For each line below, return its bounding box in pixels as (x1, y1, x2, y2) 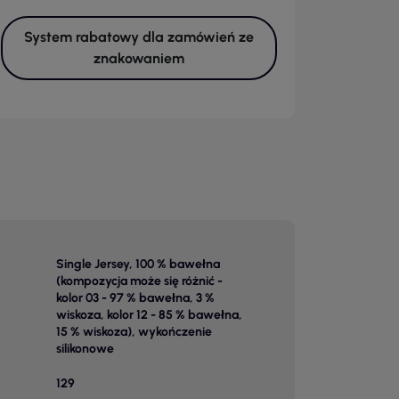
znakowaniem (93, 50, 184, 67)
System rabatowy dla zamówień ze (23, 28, 254, 45)
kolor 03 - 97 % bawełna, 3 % (55, 290, 215, 305)
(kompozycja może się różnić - (55, 273, 223, 289)
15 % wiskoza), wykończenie (55, 324, 212, 339)
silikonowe (55, 341, 114, 356)
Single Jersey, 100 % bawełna (55, 256, 220, 272)
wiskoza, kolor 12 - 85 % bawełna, (55, 307, 242, 322)
